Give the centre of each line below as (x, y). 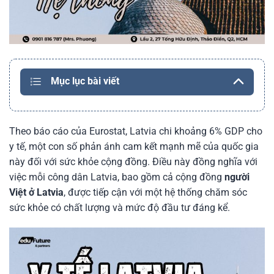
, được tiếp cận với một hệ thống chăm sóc (155, 192)
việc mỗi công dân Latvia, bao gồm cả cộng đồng (117, 177)
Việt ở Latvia (36, 192)
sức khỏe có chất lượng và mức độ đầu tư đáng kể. (120, 207)
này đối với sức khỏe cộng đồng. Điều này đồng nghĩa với (133, 161)
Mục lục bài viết (85, 81)
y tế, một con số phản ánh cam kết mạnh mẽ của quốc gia (134, 146)
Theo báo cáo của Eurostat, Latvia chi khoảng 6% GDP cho (136, 131)
